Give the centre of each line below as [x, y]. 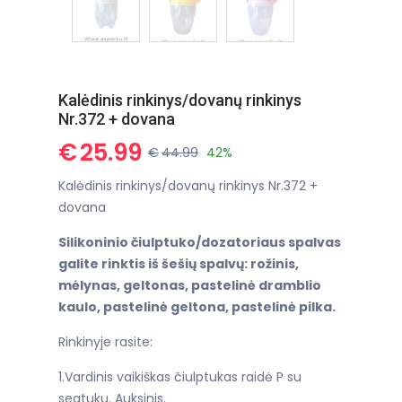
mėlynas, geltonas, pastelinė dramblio [190, 286]
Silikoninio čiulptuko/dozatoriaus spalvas [200, 243]
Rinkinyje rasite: [105, 342]
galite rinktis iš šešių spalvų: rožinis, [179, 264]
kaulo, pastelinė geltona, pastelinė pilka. [197, 307]
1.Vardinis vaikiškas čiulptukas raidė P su [180, 377]
